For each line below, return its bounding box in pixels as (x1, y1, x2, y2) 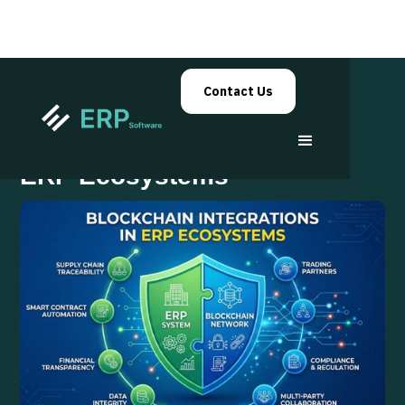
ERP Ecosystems (20, 162, 230, 190)
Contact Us (202, 83, 273, 99)
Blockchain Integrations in (20, 131, 340, 159)
